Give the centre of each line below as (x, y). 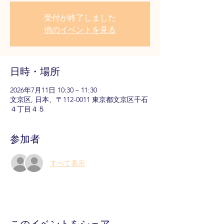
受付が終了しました (80, 18)
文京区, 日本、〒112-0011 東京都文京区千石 (79, 100)
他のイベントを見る (80, 30)
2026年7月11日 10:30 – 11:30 (53, 90)
